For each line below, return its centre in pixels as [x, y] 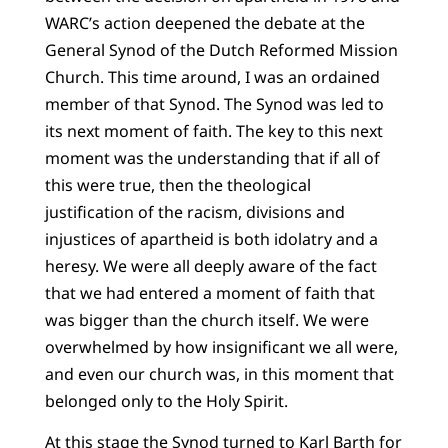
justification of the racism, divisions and [194, 211]
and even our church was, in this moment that [219, 373]
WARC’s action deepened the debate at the [204, 22]
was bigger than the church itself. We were [206, 319]
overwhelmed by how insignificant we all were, [221, 346]
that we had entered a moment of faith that [209, 292]
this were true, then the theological [177, 184]
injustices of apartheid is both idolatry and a [211, 238]
